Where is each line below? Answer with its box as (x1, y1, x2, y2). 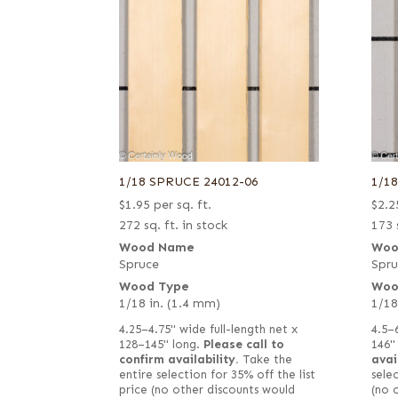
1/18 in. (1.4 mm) (119, 295, 221, 311)
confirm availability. (119, 352, 240, 367)
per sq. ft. (154, 196, 212, 212)
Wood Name (119, 239, 195, 255)
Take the (239, 352, 293, 367)
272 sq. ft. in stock (119, 217, 228, 233)
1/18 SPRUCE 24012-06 (119, 173, 259, 189)
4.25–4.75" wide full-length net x (119, 322, 298, 337)
